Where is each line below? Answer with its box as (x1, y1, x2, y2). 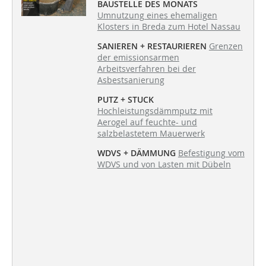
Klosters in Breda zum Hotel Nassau (97, 21, 240, 33)
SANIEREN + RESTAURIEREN (97, 40, 207, 52)
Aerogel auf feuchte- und (97, 116, 197, 128)
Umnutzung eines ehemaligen (97, 9, 217, 21)
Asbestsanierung (97, 74, 164, 86)
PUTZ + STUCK (97, 94, 154, 106)
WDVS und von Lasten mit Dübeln (97, 159, 231, 170)
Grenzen (208, 40, 243, 52)
